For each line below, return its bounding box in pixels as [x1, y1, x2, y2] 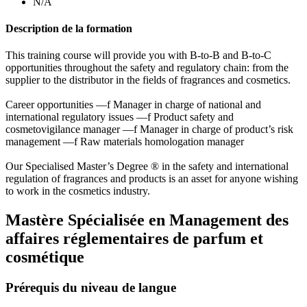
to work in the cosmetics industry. [5, 185, 150, 197]
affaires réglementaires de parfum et [5, 230, 263, 248]
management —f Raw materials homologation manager [5, 136, 244, 148]
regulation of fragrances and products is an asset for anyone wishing [5, 173, 298, 185]
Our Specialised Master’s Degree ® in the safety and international [5, 160, 288, 173]
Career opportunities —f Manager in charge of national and [5, 99, 261, 111]
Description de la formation [5, 22, 132, 34]
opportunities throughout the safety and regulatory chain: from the [5, 62, 288, 74]
